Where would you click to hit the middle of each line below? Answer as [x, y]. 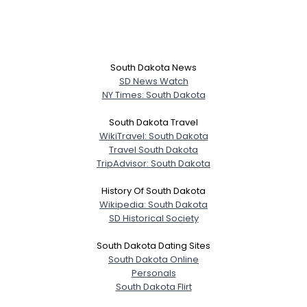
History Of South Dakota [153, 191]
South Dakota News [153, 67]
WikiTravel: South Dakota [153, 136]
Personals [153, 273]
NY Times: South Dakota [153, 95]
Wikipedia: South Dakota [153, 205]
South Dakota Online [153, 259]
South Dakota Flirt [153, 287]
